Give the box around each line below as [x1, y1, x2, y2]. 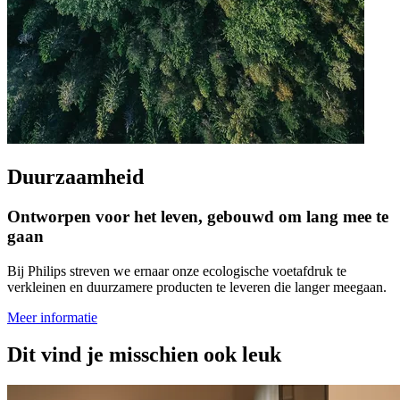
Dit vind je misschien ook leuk [7, 343, 281, 367]
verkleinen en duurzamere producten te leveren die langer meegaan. [7, 279, 387, 295]
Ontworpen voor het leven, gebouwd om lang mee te [7, 206, 388, 226]
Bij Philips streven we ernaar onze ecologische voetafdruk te [7, 262, 346, 279]
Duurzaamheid [7, 164, 144, 188]
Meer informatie [7, 309, 97, 325]
